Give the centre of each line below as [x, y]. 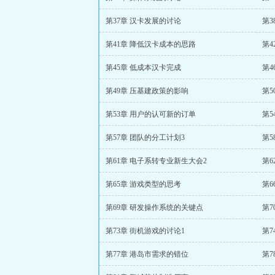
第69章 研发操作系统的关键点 [154, 207]
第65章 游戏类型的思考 [143, 184]
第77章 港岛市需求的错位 [147, 254]
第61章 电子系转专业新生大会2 [156, 161]
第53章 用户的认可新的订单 [151, 114]
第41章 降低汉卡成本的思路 [151, 44]
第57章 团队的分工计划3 [145, 137]
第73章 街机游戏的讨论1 [145, 231]
